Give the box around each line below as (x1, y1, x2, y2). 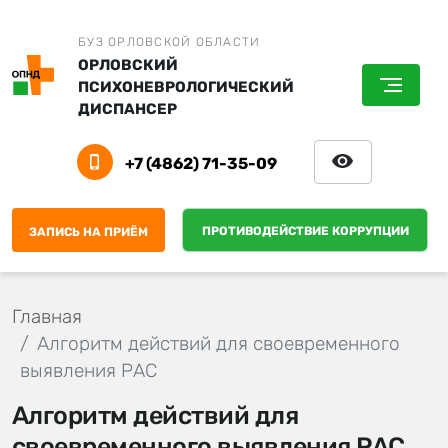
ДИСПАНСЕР (78, 100, 178, 118)
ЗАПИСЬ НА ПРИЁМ (29, 225, 148, 239)
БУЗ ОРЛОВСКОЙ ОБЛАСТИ (78, 35, 261, 49)
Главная (12, 304, 82, 328)
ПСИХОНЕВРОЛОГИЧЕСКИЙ (78, 78, 295, 96)
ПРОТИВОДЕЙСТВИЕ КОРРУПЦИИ (201, 224, 409, 239)
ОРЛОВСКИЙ (78, 56, 179, 74)
